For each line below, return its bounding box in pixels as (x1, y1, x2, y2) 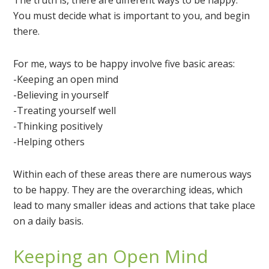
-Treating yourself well (13, 104, 116, 118)
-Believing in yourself (13, 88, 109, 102)
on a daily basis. (13, 214, 84, 228)
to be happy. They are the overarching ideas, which (13, 183, 243, 197)
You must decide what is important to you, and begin (13, 9, 250, 23)
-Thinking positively (13, 119, 103, 133)
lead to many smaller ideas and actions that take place (13, 199, 256, 213)
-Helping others (13, 135, 85, 149)
